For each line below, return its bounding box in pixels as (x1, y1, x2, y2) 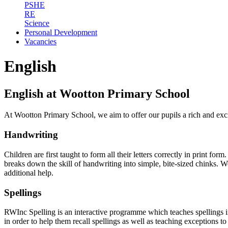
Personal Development (24, 27, 97, 37)
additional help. (4, 168, 53, 177)
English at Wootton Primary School (4, 87, 190, 100)
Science (24, 18, 49, 27)
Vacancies (24, 37, 56, 46)
